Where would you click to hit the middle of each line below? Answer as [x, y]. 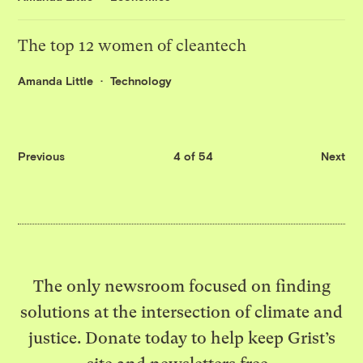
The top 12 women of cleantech [132, 46]
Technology [141, 81]
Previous [42, 156]
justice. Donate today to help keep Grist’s [181, 337]
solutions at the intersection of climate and [181, 312]
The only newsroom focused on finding [181, 286]
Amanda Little [56, 81]
